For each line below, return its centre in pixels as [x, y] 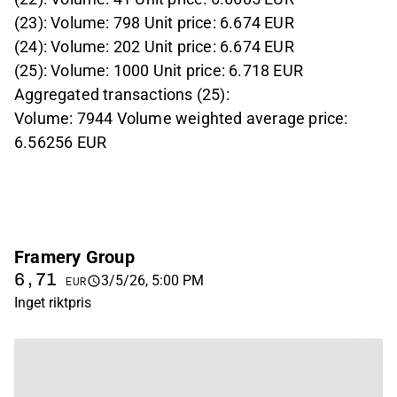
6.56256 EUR [61, 143]
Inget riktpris [53, 303]
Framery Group [74, 257]
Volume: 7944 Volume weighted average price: [181, 119]
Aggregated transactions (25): [122, 95]
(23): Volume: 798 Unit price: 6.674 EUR [154, 23]
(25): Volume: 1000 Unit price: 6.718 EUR [159, 71]
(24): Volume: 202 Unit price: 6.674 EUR [154, 47]
